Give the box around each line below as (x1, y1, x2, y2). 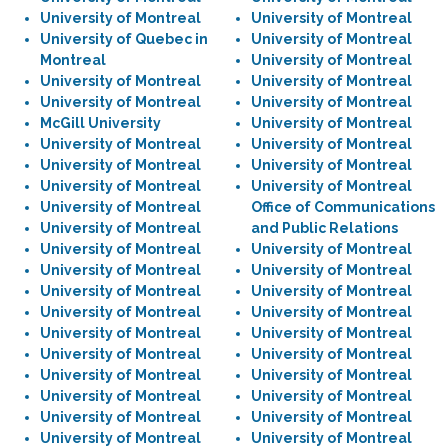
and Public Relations (251, 220, 398, 236)
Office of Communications (251, 199, 435, 215)
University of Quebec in (40, 31, 208, 47)
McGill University (40, 115, 161, 131)
